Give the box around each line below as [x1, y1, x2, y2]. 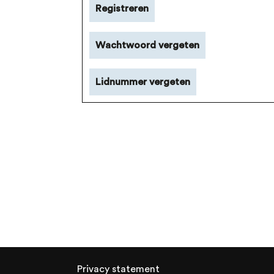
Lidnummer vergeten [95, 77, 190, 87]
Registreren [95, 4, 149, 13]
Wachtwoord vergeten [95, 40, 199, 50]
